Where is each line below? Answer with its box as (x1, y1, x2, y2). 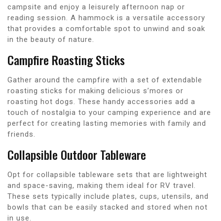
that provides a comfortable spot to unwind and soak (7, 24, 205, 33)
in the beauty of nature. (7, 35, 94, 44)
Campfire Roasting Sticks (7, 50, 125, 69)
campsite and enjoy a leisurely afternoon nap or (7, 2, 185, 11)
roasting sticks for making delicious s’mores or (7, 86, 184, 95)
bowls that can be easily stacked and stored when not (7, 202, 208, 212)
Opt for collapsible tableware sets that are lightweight (7, 170, 207, 179)
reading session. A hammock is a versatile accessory (7, 13, 205, 22)
